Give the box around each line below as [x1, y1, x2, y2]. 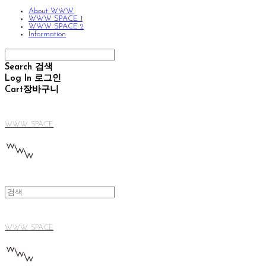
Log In [5, 74, 31, 83]
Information [28, 30, 66, 38]
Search [5, 63, 32, 72]
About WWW [28, 7, 74, 15]
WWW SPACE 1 [28, 15, 83, 23]
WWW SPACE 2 [28, 23, 84, 30]
